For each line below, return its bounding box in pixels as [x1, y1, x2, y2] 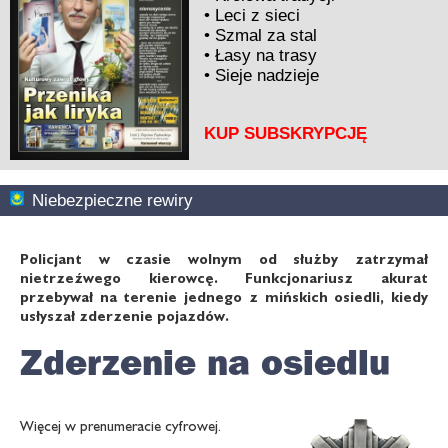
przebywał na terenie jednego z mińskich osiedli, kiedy [20, 287, 428, 305]
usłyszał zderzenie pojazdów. [20, 306, 229, 324]
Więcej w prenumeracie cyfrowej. [20, 417, 221, 435]
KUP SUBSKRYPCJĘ [204, 123, 368, 143]
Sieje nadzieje [215, 65, 320, 85]
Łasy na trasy [215, 45, 318, 65]
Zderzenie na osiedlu [20, 339, 390, 385]
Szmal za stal [215, 25, 318, 45]
